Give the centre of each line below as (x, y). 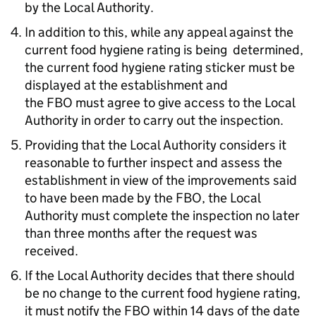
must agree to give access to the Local (184, 103)
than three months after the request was (141, 233)
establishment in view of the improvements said (161, 180)
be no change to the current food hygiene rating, (163, 293)
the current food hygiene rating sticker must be (160, 67)
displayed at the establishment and (126, 85)
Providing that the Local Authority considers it (156, 145)
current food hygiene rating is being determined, (164, 50)
